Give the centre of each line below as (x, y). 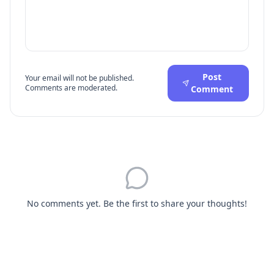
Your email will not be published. (80, 78)
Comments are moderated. (71, 88)
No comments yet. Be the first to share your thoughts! (137, 203)
